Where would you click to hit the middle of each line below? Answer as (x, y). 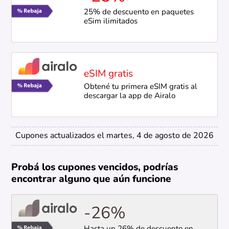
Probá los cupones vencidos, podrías (95, 168)
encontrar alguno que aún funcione (91, 180)
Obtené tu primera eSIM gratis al (140, 87)
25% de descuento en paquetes (139, 13)
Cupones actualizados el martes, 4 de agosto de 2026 (114, 136)
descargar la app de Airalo (129, 97)
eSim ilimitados (110, 22)
